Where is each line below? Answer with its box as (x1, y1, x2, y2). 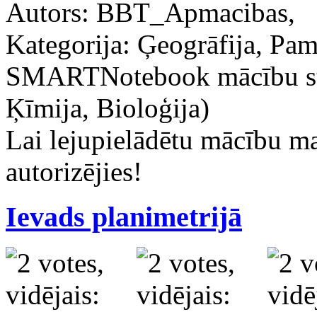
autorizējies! (6, 156, 142, 187)
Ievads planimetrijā (6, 201, 242, 234)
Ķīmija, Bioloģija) (6, 92, 209, 123)
